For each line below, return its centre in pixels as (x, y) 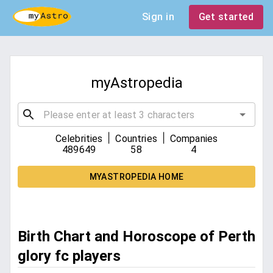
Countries (136, 139)
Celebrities (79, 139)
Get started (226, 17)
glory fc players (69, 256)
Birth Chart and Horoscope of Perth (136, 237)
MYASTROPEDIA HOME (136, 177)
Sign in (158, 17)
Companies (194, 139)
